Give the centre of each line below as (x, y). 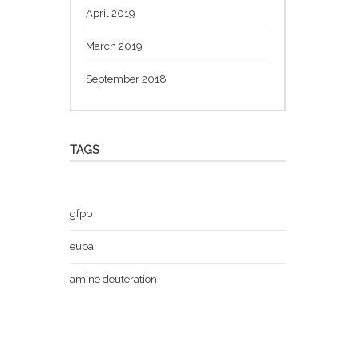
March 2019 (114, 46)
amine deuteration (113, 279)
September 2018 (126, 79)
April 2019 (111, 13)
